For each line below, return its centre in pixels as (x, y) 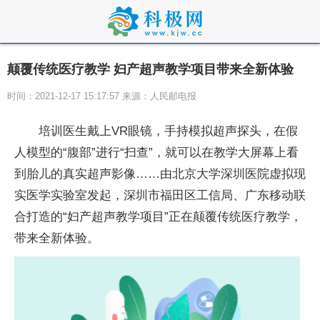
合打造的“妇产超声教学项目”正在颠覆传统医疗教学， (158, 217)
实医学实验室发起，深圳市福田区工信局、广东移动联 (160, 195)
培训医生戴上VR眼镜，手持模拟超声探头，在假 (168, 131)
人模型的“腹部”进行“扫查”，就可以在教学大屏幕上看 (156, 152)
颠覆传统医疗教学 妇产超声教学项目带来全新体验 (150, 69)
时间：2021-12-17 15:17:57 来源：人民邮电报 (102, 96)
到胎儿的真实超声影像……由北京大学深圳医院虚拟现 (160, 174)
